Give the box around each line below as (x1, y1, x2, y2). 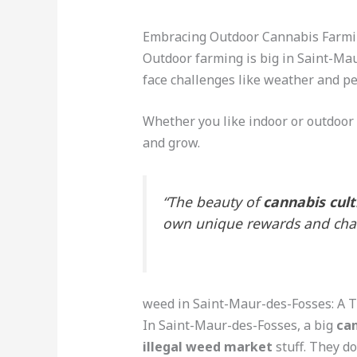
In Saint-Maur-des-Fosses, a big (142, 316, 336, 335)
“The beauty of (162, 191, 263, 211)
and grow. (142, 134, 200, 152)
